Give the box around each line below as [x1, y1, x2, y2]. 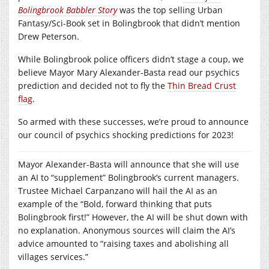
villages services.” [18, 250, 88, 262]
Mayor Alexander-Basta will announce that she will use [18, 158, 239, 170]
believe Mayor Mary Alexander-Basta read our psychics [18, 66, 240, 78]
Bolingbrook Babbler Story [18, 4, 117, 16]
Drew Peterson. [18, 30, 79, 42]
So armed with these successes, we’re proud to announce [18, 115, 249, 127]
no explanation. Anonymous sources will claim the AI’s [18, 224, 235, 236]
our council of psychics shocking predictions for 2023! [18, 128, 234, 141]
